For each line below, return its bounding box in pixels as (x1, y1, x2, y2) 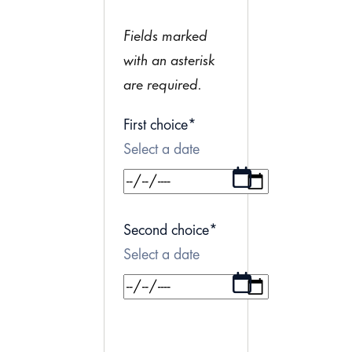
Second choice (123, 223, 209, 240)
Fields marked (123, 29, 207, 46)
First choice (123, 118, 188, 134)
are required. (123, 78, 202, 94)
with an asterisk (123, 53, 215, 70)
